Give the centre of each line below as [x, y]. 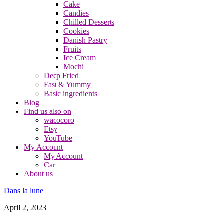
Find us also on [48, 111]
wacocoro [59, 120]
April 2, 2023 [25, 207]
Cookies [76, 31]
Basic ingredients [70, 93]
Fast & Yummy [67, 84]
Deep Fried [61, 76]
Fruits [72, 49]
